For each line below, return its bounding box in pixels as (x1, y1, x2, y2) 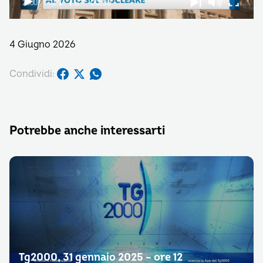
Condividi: (9, 68, 55, 80)
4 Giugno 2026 (9, 39, 75, 50)
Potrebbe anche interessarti (9, 123, 165, 138)
